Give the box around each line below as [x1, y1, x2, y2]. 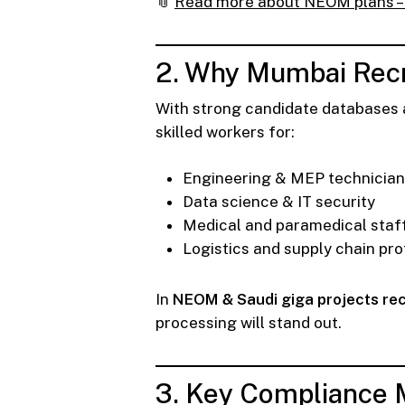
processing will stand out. [155, 314, 342, 332]
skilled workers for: [155, 122, 295, 141]
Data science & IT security [183, 193, 375, 211]
